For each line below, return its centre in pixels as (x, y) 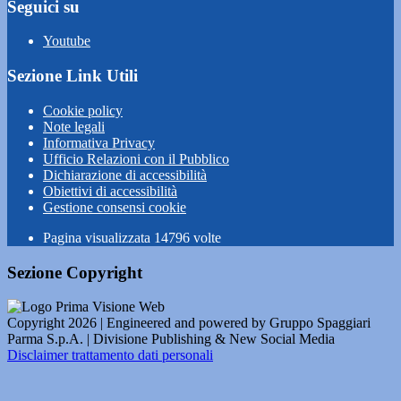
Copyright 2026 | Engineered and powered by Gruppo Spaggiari (189, 323)
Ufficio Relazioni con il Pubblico (136, 158)
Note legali (74, 126)
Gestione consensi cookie (115, 207)
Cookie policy (83, 110)
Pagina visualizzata (98, 237)
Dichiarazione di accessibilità (125, 175)
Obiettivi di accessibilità (110, 191)
